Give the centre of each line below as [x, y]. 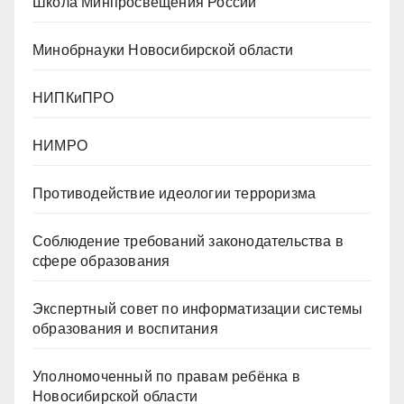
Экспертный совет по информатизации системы [198, 308]
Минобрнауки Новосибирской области [163, 50]
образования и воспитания [125, 328]
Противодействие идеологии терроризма [174, 193]
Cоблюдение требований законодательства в [188, 241]
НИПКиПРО [73, 97]
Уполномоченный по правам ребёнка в [166, 376]
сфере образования [101, 261]
